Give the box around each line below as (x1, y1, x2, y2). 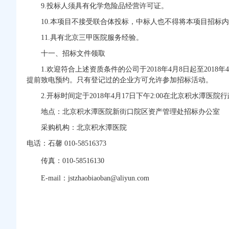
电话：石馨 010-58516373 (27, 140, 106, 147)
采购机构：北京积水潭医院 (41, 124, 127, 131)
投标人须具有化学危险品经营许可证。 (47, 2, 168, 10)
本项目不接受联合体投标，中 (50, 18, 143, 26)
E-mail (41, 174, 61, 182)
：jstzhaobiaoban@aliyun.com (61, 174, 149, 182)
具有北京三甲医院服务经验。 (50, 34, 143, 41)
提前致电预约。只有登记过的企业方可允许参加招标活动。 (27, 76, 213, 84)
